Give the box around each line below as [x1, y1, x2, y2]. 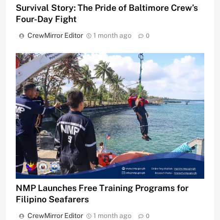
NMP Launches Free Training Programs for [16, 182, 189, 193]
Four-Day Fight [16, 13, 77, 24]
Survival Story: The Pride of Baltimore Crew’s [16, 2, 198, 13]
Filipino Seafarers [16, 193, 89, 204]
